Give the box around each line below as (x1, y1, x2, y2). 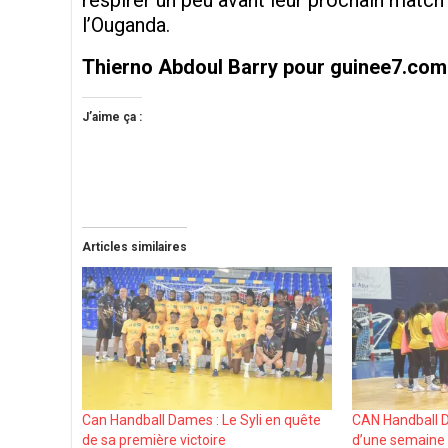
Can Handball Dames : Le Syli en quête (82, 412, 321, 429)
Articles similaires (82, 240, 187, 255)
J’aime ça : (82, 110, 142, 125)
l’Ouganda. (82, 13, 170, 38)
